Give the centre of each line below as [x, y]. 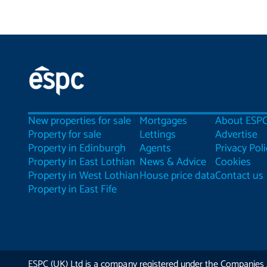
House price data [177, 176]
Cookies [233, 162]
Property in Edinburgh [77, 148]
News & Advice [173, 162]
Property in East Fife [73, 190]
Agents [155, 148]
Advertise [236, 135]
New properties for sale [80, 121]
